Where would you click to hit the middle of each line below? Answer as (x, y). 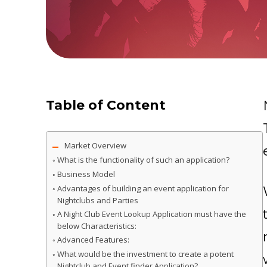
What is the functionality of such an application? (143, 159)
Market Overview (95, 145)
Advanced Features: (93, 239)
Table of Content (106, 105)
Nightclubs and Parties (97, 200)
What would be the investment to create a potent (145, 254)
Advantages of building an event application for (143, 188)
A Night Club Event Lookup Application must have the (151, 214)
